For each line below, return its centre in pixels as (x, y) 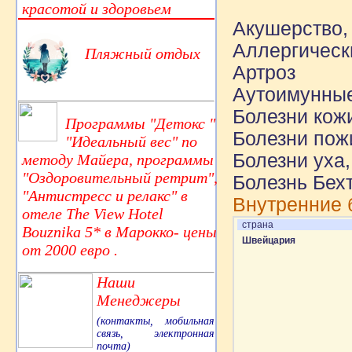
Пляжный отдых (143, 53)
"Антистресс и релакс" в (105, 195)
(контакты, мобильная (156, 321)
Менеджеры (139, 300)
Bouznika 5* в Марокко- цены (119, 231)
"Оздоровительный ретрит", (120, 177)
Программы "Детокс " (140, 123)
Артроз (264, 73)
